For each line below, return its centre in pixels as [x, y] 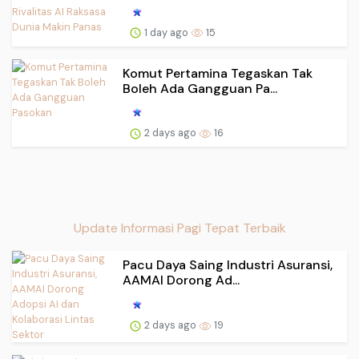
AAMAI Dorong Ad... [181, 280]
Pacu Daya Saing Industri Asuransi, [228, 265]
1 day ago [166, 32]
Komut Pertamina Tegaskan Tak [218, 73]
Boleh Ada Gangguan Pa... [200, 88]
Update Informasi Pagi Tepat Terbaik [179, 228]
